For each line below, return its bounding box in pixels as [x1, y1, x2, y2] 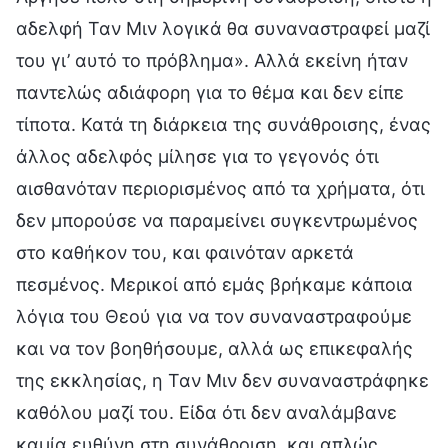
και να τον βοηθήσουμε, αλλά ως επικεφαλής [16, 337, 413, 359]
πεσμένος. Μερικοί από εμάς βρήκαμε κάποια [16, 273, 413, 295]
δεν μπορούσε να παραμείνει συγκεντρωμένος [16, 209, 418, 231]
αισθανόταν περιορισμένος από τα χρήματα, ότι [16, 177, 425, 199]
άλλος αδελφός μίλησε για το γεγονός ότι [16, 145, 379, 167]
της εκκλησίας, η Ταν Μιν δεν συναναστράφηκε [16, 369, 429, 391]
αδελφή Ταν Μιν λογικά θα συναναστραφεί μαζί [16, 17, 430, 39]
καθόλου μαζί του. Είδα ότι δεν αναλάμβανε [16, 401, 397, 423]
